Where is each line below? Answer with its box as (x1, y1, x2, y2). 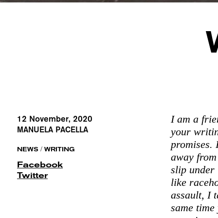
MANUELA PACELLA (17, 125, 88, 135)
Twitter (17, 171, 48, 181)
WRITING (44, 146, 75, 153)
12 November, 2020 (17, 114, 92, 124)
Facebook (17, 160, 63, 170)
